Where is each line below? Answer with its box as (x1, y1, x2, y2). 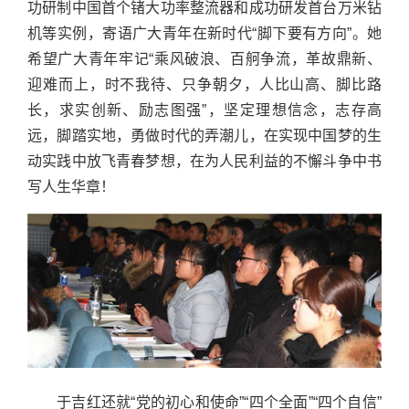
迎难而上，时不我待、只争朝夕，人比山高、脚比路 (27, 77, 382, 93)
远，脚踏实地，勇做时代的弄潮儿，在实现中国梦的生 (27, 128, 382, 144)
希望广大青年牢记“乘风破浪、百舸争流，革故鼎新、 (27, 51, 382, 68)
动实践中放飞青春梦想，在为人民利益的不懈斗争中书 (27, 153, 382, 170)
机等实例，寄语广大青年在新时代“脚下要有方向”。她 (27, 26, 382, 42)
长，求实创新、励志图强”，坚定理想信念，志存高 (27, 102, 382, 119)
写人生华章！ (27, 179, 115, 195)
